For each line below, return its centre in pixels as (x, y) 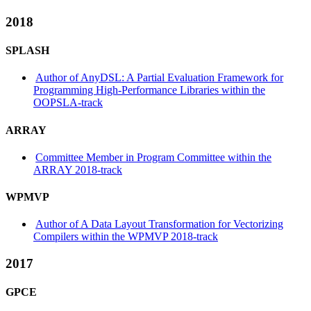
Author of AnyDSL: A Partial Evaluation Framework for (160, 78)
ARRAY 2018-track (78, 169)
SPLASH (27, 50)
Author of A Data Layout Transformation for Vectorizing (160, 224)
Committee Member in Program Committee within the (154, 157)
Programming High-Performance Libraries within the (149, 90)
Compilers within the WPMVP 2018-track (126, 237)
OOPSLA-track (68, 103)
